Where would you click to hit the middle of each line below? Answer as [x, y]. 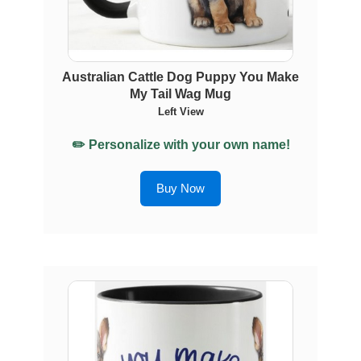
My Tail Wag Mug [180, 94]
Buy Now [180, 188]
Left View [180, 112]
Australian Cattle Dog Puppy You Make [180, 77]
